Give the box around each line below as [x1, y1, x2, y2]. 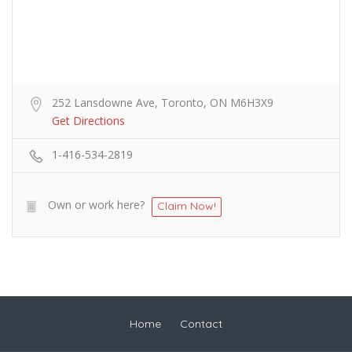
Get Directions [52, 113, 125, 129]
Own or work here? [48, 197, 145, 213]
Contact [180, 317, 222, 332]
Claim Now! [157, 199, 216, 214]
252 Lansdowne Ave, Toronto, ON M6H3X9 [52, 95, 273, 111]
